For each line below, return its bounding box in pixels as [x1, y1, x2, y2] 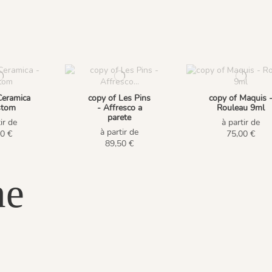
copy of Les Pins [88, 92, 151, 104]
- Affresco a [97, 102, 142, 114]
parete [107, 112, 131, 124]
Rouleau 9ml [217, 102, 265, 114]
